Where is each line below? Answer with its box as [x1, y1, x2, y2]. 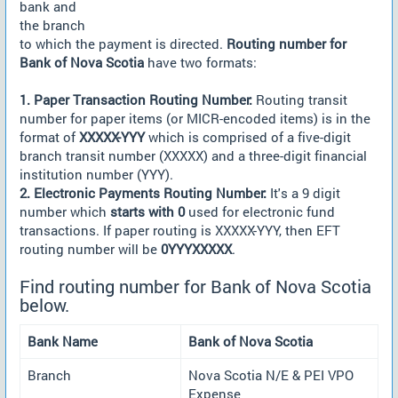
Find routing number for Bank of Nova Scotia [20, 275, 371, 298]
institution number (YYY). [20, 165, 173, 183]
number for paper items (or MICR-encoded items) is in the [20, 109, 370, 127]
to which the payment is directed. [20, 35, 227, 52]
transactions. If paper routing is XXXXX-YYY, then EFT [20, 221, 340, 239]
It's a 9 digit [267, 184, 340, 202]
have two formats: [144, 53, 257, 71]
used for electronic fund [185, 203, 335, 220]
